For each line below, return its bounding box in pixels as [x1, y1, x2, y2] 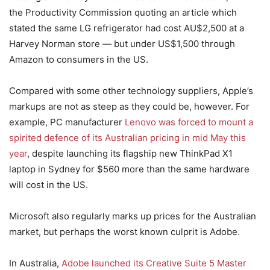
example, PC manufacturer [9, 116, 125, 128]
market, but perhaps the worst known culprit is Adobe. [9, 226, 240, 237]
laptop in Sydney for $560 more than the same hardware [9, 163, 250, 175]
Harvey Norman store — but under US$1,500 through [9, 38, 235, 49]
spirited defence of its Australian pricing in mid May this [9, 132, 246, 143]
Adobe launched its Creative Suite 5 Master [61, 257, 246, 269]
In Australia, [9, 257, 61, 269]
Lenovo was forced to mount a [125, 116, 253, 128]
